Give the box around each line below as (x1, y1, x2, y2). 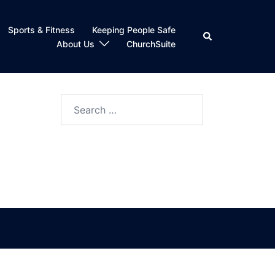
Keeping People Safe (92, 24, 176, 35)
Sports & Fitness (8, 24, 75, 35)
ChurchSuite (126, 38, 176, 49)
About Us (56, 38, 95, 49)
